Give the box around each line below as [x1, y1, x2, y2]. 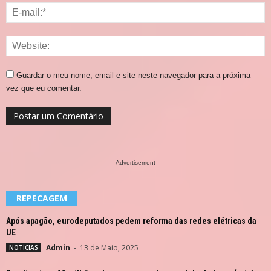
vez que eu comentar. [6, 83, 82, 93]
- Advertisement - [112, 158, 159, 166]
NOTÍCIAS [9, 243, 38, 252]
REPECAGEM [16, 192, 67, 204]
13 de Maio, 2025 [80, 242, 139, 253]
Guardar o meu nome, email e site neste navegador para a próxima [16, 70, 250, 80]
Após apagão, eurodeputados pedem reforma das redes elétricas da [6, 215, 256, 226]
